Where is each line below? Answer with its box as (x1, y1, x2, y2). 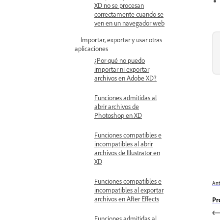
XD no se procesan (94, 1, 144, 9)
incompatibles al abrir (94, 139, 153, 148)
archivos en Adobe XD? (94, 74, 157, 82)
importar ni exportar (94, 65, 149, 73)
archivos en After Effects (94, 194, 159, 203)
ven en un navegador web (94, 19, 165, 27)
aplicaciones (75, 44, 108, 53)
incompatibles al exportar (94, 186, 164, 194)
